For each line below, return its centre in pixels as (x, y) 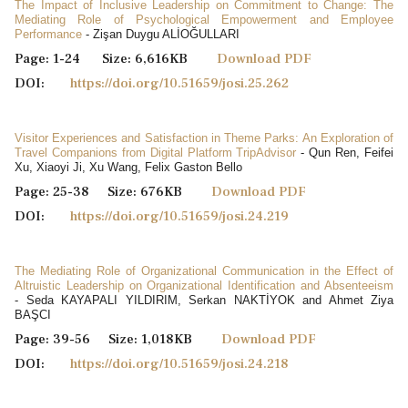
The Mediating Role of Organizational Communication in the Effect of (204, 270)
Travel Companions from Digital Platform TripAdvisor (156, 152)
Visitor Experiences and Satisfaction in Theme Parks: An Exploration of (204, 138)
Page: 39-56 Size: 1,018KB (118, 339)
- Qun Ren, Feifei (345, 152)
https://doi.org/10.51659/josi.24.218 (179, 363)
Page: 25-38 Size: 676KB (113, 191)
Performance (48, 34)
